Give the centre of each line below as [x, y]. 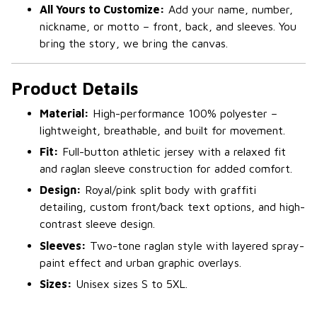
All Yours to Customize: [102, 10]
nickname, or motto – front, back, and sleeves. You [168, 27]
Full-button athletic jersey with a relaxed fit [172, 151]
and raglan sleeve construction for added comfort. [166, 168]
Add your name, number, [229, 10]
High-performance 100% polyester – [183, 113]
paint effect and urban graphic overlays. [140, 262]
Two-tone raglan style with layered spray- [195, 245]
